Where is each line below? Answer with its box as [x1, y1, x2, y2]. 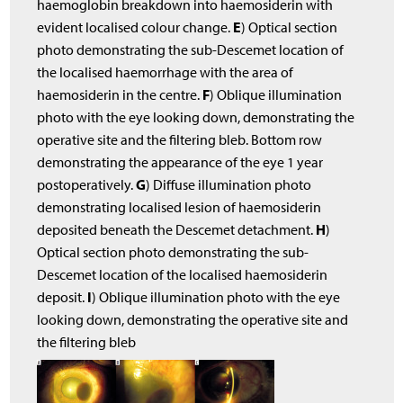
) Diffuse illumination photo [146, 175, 312, 193]
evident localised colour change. [37, 18, 234, 36]
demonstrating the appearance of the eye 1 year [37, 153, 324, 171]
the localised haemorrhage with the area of [37, 63, 294, 81]
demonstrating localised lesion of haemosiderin [37, 198, 322, 216]
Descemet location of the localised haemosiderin [37, 265, 328, 283]
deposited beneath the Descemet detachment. [37, 220, 317, 238]
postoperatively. [37, 175, 137, 193]
